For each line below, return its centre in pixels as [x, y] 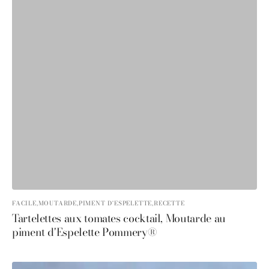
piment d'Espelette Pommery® [85, 232]
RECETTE [169, 203]
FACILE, [25, 203]
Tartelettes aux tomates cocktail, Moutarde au [119, 218]
